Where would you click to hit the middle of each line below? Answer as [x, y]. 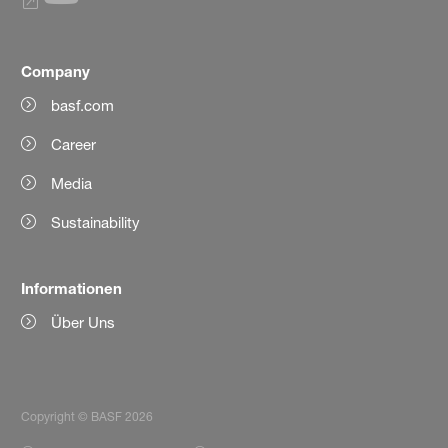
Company [56, 70]
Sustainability [96, 222]
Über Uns [83, 322]
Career [74, 144]
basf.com [83, 105]
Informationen [72, 287]
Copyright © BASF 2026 [87, 417]
